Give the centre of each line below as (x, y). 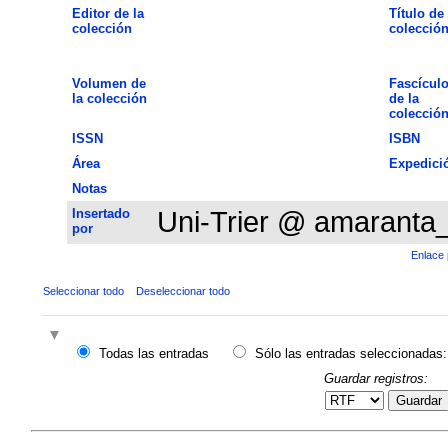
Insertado (100, 213)
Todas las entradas (153, 354)
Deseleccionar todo (182, 290)
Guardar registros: (375, 378)
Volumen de (108, 83)
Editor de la (107, 13)
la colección (109, 98)
